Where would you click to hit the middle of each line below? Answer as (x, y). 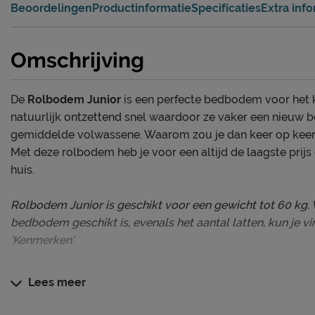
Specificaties (226, 8)
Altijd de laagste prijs (95, 293)
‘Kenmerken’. (43, 240)
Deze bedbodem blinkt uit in (87, 276)
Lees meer (56, 283)
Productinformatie (142, 8)
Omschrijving (77, 60)
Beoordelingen (51, 8)
